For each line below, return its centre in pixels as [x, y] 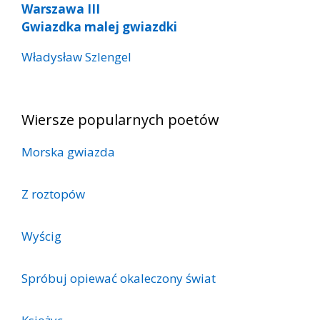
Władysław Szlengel [76, 56]
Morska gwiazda [68, 151]
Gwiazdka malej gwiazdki [99, 26]
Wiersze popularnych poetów [120, 119]
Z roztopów [53, 194]
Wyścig [41, 236]
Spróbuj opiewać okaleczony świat [119, 278]
